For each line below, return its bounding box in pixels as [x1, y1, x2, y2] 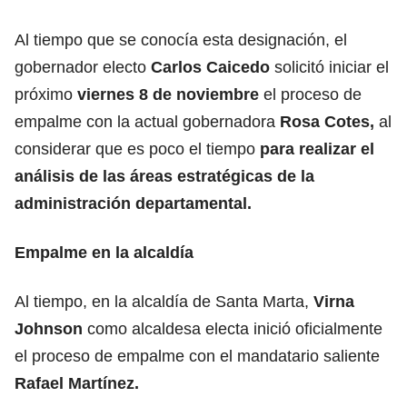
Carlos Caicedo [151, 57, 270, 76]
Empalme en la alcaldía [15, 243, 194, 262]
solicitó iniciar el [270, 57, 389, 76]
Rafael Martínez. [15, 373, 144, 392]
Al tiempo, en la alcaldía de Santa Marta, [15, 292, 313, 311]
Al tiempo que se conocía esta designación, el [15, 30, 347, 49]
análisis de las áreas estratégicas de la [15, 166, 314, 185]
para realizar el [260, 139, 374, 158]
